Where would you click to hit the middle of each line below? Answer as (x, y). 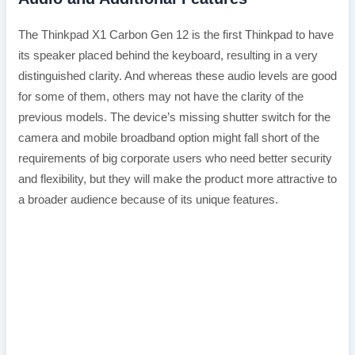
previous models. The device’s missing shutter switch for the (174, 118)
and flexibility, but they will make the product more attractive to (177, 179)
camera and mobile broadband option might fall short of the (168, 138)
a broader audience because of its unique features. (148, 200)
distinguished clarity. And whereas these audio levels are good (177, 76)
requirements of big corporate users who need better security (175, 159)
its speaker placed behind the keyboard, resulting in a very (168, 56)
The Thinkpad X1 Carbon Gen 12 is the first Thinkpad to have (176, 35)
